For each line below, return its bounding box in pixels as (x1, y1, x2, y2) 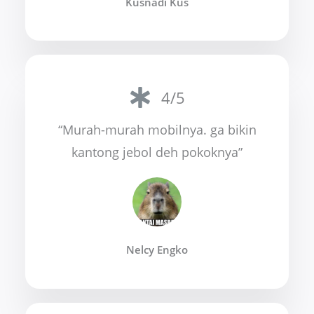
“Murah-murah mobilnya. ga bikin (57, 121, 257, 139)
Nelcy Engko (126, 243, 188, 257)
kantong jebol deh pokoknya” (71, 144, 243, 161)
